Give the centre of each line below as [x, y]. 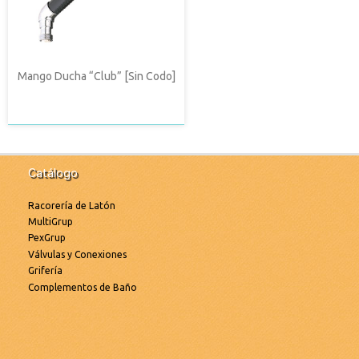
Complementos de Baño [83, 287]
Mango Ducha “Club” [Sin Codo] [96, 76]
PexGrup [47, 238]
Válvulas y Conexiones [77, 254]
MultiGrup [50, 222]
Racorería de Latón [72, 205]
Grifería [45, 271]
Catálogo [53, 172]
